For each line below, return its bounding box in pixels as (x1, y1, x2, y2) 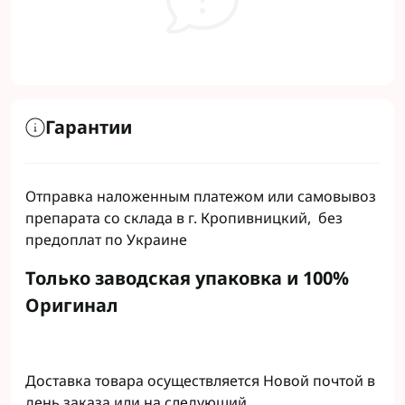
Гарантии (45, 115, 132, 139)
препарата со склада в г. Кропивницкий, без (25, 208, 343, 228)
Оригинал (25, 293, 118, 317)
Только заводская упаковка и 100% (25, 266, 349, 290)
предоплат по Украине (25, 230, 187, 250)
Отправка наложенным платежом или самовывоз (25, 186, 376, 206)
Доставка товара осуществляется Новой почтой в (25, 371, 375, 391)
